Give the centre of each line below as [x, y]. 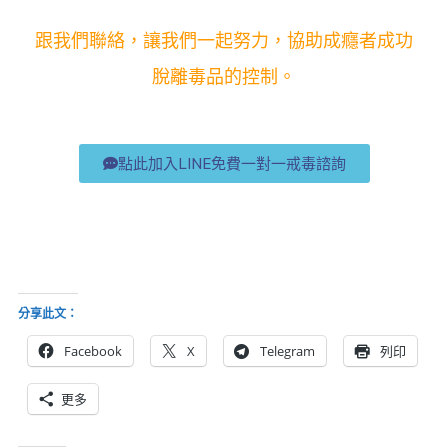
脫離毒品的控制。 [224, 77]
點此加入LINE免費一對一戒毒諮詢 [231, 163]
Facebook [93, 350]
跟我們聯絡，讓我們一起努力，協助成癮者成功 [224, 41]
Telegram [287, 350]
